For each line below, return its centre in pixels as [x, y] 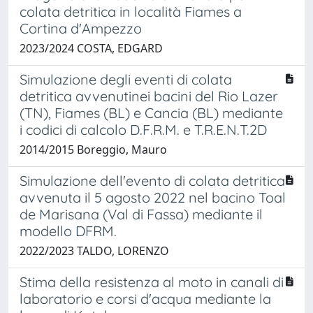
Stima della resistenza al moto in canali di [152, 282]
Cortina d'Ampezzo [81, 28]
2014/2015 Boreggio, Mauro [93, 149]
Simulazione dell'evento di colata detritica [152, 180]
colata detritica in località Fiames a [131, 11]
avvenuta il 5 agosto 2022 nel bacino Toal [153, 197]
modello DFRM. [68, 231]
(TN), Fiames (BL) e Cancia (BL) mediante [151, 112]
